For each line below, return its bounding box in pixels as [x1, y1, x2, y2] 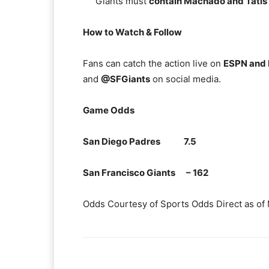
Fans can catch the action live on [83, 58, 223, 69]
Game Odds [83, 104, 134, 116]
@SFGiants [101, 73, 150, 85]
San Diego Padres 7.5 [83, 136, 196, 147]
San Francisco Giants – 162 [83, 167, 208, 178]
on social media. [150, 73, 221, 85]
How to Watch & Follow [83, 26, 182, 38]
